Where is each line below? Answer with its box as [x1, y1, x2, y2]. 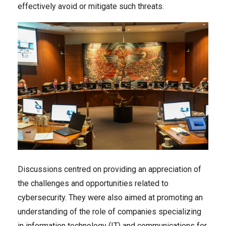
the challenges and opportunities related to [18, 178, 168, 188]
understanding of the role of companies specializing [18, 206, 201, 216]
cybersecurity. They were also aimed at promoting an [18, 192, 203, 202]
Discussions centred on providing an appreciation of [18, 164, 201, 174]
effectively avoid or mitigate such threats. [18, 2, 164, 12]
